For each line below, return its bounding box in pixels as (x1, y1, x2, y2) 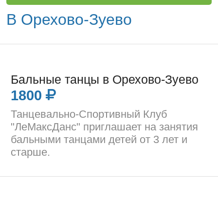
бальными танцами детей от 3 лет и (11, 133, 188, 145)
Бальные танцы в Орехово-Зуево (11, 73, 199, 86)
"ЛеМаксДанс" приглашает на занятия (11, 120, 199, 133)
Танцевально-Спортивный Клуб (11, 108, 168, 120)
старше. (11, 145, 51, 158)
